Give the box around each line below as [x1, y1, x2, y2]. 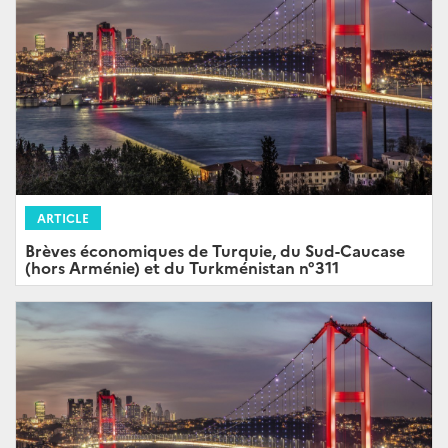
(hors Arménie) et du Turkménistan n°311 [25, 256, 339, 278]
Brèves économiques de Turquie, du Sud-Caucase [25, 239, 405, 261]
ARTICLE [37, 209, 89, 226]
